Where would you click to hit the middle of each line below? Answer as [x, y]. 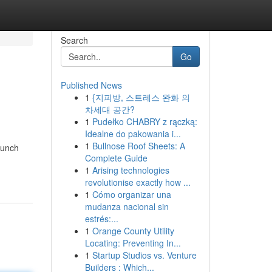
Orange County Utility [133, 231]
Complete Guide [116, 158]
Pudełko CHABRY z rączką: [144, 121]
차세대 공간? [110, 109]
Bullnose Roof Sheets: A [138, 146]
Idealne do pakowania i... [133, 134]
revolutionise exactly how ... [138, 182]
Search [74, 40]
